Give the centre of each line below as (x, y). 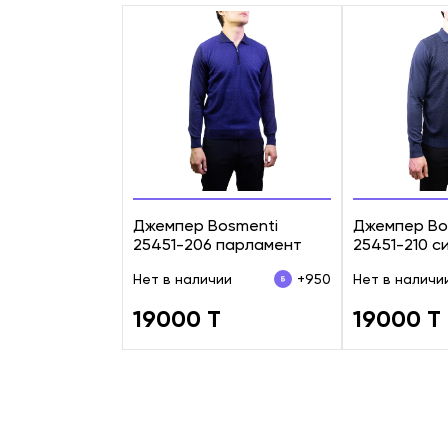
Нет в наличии (182, 278)
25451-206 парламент (217, 244)
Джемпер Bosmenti (205, 225)
